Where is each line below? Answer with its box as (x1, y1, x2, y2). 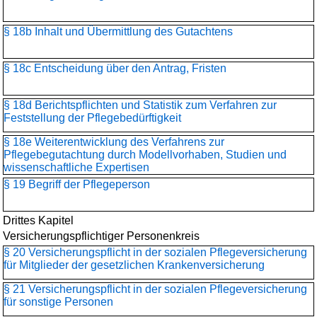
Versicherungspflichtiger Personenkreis (3, 230, 200, 242)
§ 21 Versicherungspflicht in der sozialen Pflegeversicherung (4, 283, 307, 295)
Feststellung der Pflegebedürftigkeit (4, 112, 181, 124)
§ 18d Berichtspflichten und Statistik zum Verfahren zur (4, 99, 277, 111)
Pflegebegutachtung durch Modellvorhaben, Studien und (4, 149, 287, 161)
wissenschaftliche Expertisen (4, 161, 149, 173)
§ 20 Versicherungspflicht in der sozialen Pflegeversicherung (4, 246, 307, 258)
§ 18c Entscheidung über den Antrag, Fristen (4, 62, 226, 74)
